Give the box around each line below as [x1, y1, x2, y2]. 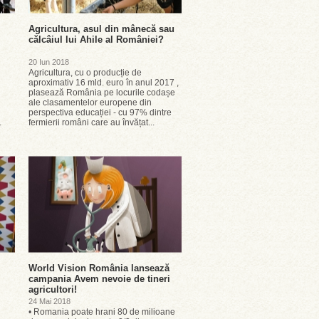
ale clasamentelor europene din [28, 98, 152, 108]
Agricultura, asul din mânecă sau [28, 23, 174, 34]
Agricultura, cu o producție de [28, 68, 142, 78]
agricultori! [28, 284, 77, 295]
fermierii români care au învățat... [28, 117, 155, 127]
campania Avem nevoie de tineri [28, 273, 170, 284]
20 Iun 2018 [28, 58, 69, 66]
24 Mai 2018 [28, 297, 70, 305]
